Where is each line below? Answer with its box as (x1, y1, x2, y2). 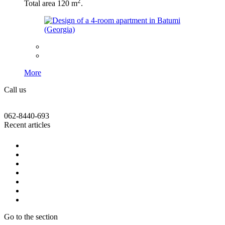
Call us (4, 85, 26, 94)
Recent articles (4, 121, 50, 130)
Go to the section (4, 212, 58, 221)
